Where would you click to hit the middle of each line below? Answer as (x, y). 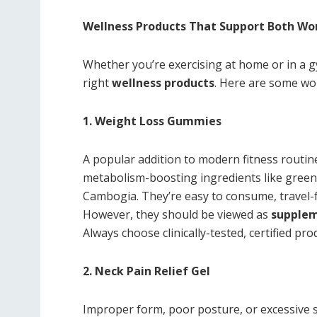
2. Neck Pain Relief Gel (146, 271)
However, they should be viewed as (177, 215)
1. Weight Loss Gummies (152, 121)
